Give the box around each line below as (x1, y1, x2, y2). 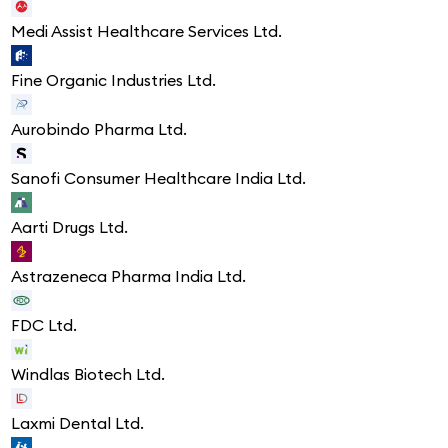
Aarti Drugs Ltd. (11, 217, 128, 238)
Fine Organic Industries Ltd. (11, 70, 216, 91)
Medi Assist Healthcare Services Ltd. (11, 21, 282, 42)
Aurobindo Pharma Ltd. (11, 119, 187, 140)
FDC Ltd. (11, 315, 77, 336)
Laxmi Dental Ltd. (11, 413, 144, 434)
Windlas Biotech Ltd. (11, 364, 165, 385)
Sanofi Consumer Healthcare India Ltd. (11, 168, 306, 189)
